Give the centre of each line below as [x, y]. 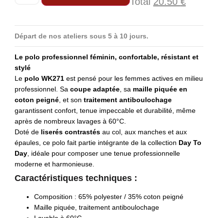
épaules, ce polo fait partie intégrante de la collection [97, 142]
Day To [190, 142]
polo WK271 [44, 78]
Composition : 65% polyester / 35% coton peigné [109, 196]
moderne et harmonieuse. [54, 164]
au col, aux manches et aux [144, 132]
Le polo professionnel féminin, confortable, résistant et [107, 57]
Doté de [28, 132]
